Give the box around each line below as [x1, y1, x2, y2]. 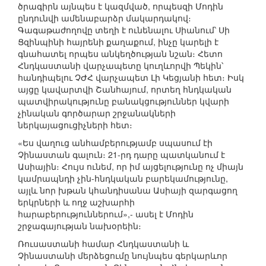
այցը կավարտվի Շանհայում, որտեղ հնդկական [18, 83, 232, 96]
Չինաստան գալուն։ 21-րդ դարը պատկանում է [18, 148, 225, 161]
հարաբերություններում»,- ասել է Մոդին [18, 208, 194, 220]
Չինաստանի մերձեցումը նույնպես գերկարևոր [18, 249, 227, 262]
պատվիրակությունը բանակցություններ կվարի [18, 95, 229, 107]
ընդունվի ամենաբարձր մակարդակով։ [18, 12, 191, 24]
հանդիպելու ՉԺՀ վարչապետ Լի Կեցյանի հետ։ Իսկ [18, 71, 244, 84]
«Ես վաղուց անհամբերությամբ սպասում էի [18, 137, 213, 149]
